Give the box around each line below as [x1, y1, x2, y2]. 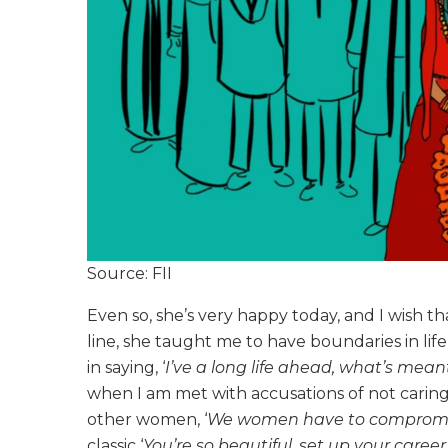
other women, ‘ [87, 410, 207, 430]
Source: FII [87, 264, 173, 284]
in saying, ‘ [87, 358, 165, 378]
